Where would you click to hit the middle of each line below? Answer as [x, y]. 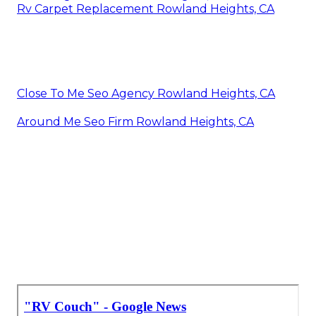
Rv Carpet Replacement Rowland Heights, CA [146, 8]
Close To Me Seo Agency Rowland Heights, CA [146, 93]
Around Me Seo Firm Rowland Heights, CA [135, 121]
